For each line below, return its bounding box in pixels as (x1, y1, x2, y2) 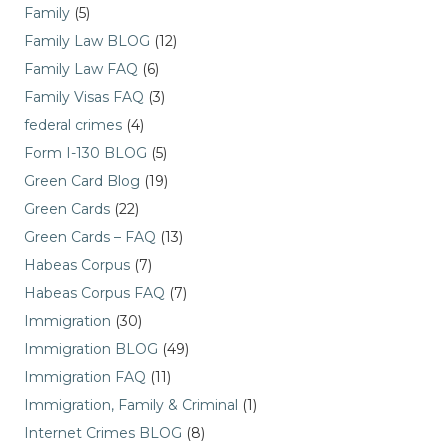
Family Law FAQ (24, 60, 138, 78)
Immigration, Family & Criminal (24, 396, 238, 414)
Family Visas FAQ (24, 88, 144, 106)
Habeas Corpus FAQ (24, 284, 165, 302)
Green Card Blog (24, 172, 140, 190)
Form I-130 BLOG (24, 144, 147, 162)
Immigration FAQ (24, 368, 146, 386)
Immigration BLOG (24, 340, 158, 358)
